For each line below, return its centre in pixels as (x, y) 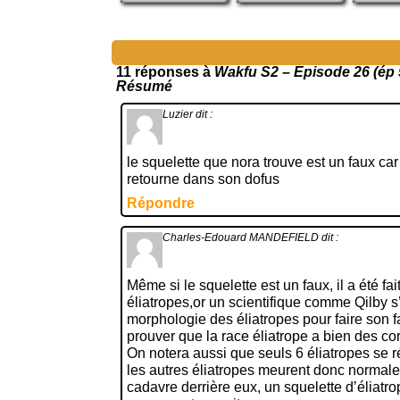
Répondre (161, 203)
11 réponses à (165, 72)
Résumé (144, 86)
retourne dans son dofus (203, 179)
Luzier (178, 114)
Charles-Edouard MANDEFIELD (241, 237)
